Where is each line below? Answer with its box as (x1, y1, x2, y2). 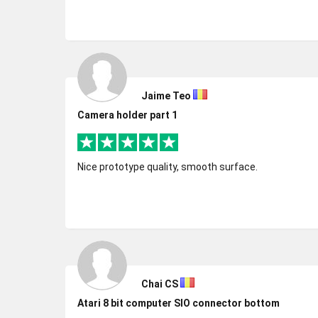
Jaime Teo (141, 90, 191, 102)
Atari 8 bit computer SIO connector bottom (77, 297, 280, 309)
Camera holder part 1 (77, 109, 177, 121)
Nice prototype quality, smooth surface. (77, 161, 258, 172)
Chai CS (141, 278, 178, 290)
